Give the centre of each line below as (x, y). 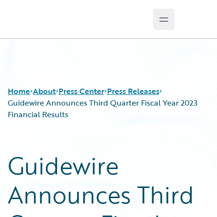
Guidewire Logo (47, 25)
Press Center (81, 91)
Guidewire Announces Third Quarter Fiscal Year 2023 (103, 103)
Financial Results (38, 114)
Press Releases (133, 91)
